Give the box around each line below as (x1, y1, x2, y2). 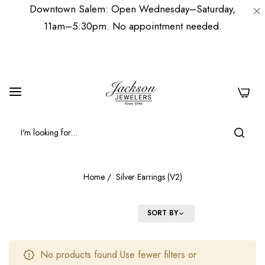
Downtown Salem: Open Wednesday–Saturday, (30, 2, 235, 16)
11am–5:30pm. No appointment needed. (43, 19, 222, 33)
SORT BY (147, 208, 178, 219)
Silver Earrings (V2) (115, 170, 182, 183)
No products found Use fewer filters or (40, 247, 196, 261)
